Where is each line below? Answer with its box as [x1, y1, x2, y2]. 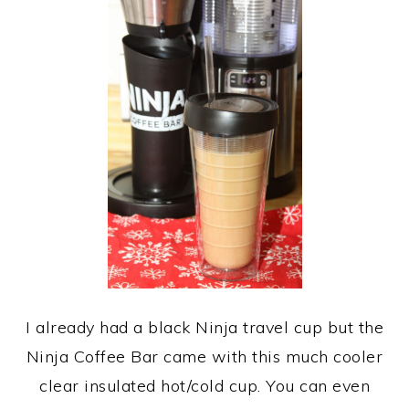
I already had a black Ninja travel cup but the [26, 317, 383, 339]
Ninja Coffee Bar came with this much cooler [26, 346, 383, 368]
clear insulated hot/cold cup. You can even [39, 375, 370, 397]
